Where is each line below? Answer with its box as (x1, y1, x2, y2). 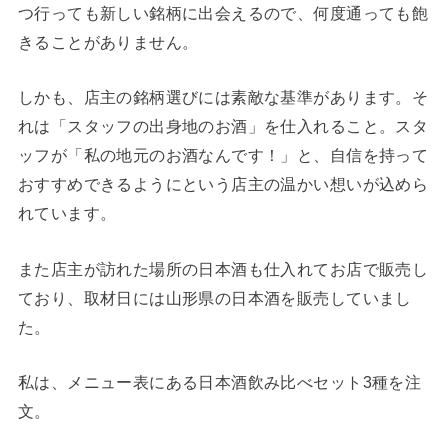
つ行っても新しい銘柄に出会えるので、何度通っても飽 (17, 3, 429, 22)
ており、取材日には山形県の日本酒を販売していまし (17, 288, 412, 307)
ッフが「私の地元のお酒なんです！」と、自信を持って (17, 146, 429, 165)
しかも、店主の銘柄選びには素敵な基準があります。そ (17, 88, 429, 107)
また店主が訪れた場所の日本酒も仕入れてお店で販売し (17, 259, 429, 278)
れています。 (17, 204, 117, 223)
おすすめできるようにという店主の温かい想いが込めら (17, 175, 429, 194)
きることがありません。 (17, 32, 199, 51)
